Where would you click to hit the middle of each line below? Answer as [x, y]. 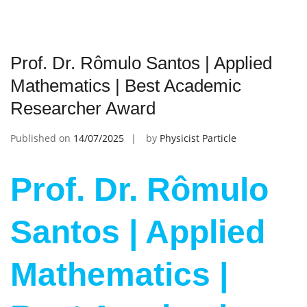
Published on [42, 138]
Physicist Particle [198, 138]
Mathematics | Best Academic [126, 86]
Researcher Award [83, 109]
